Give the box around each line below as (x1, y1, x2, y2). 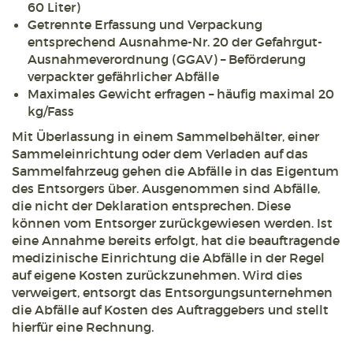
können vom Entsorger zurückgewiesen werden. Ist (12, 215, 333, 232)
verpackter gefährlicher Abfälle (28, 69, 219, 85)
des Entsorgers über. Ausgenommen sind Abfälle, (12, 180, 320, 197)
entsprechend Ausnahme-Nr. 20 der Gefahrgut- (28, 34, 322, 50)
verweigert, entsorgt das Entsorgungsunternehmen (12, 284, 333, 301)
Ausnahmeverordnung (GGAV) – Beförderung (28, 51, 306, 68)
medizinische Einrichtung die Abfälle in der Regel (12, 250, 325, 266)
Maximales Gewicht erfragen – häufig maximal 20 (28, 86, 334, 102)
